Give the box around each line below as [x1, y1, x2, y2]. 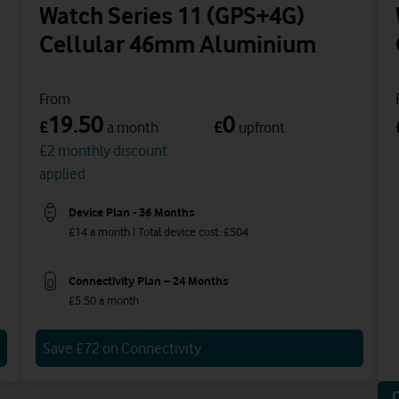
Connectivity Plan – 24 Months [69, 273, 228, 288]
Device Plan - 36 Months [69, 204, 194, 219]
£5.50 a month [69, 293, 139, 308]
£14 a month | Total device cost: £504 [69, 224, 248, 240]
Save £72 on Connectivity [43, 339, 201, 358]
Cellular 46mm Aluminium [39, 30, 316, 59]
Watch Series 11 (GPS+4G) [39, 2, 305, 30]
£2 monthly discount [39, 142, 167, 160]
